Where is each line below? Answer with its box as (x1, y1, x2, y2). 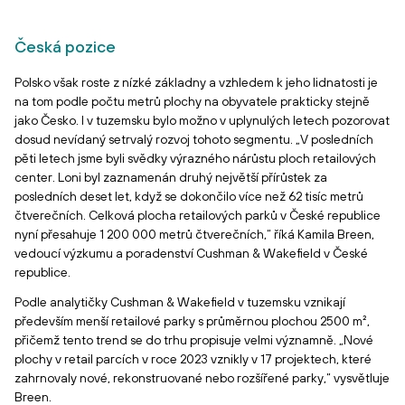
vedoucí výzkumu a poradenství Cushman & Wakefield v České (14, 246, 368, 260)
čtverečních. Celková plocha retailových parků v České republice (14, 208, 381, 222)
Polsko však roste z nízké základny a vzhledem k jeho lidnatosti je (14, 75, 378, 89)
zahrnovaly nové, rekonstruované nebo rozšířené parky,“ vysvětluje (14, 371, 390, 385)
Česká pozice (14, 37, 116, 56)
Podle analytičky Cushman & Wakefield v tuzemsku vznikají (14, 295, 345, 309)
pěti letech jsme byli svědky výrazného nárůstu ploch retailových (14, 151, 376, 165)
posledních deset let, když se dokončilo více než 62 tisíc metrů (14, 189, 363, 203)
